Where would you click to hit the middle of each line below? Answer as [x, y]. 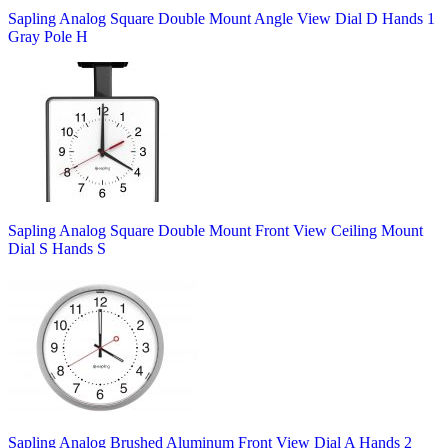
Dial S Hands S [57, 248]
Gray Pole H [48, 36]
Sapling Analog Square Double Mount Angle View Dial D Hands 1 [221, 18]
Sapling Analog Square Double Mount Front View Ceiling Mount [215, 230]
